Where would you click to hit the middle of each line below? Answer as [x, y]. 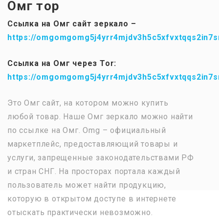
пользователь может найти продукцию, [87, 185]
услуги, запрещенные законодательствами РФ [101, 157]
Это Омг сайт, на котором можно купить [88, 103]
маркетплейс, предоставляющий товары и [93, 144]
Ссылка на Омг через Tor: [62, 63]
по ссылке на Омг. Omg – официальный [87, 130]
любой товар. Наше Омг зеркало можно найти [100, 116]
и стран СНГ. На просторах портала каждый [94, 171]
